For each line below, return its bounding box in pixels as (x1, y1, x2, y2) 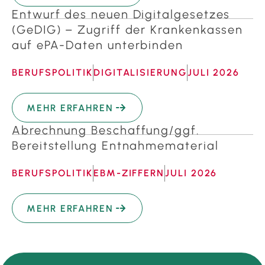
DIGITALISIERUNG (93, 67, 187, 79)
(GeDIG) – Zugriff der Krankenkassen (12, 22, 244, 37)
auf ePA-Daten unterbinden (12, 38, 183, 53)
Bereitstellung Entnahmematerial (12, 138, 219, 153)
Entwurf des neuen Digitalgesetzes (12, 7, 231, 22)
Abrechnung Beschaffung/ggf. (12, 123, 200, 138)
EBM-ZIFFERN (93, 167, 165, 179)
